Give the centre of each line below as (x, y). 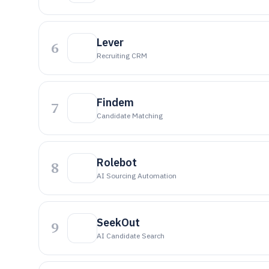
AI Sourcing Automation (137, 176)
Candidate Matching (130, 116)
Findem (115, 102)
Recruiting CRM (122, 56)
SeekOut (118, 222)
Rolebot (117, 162)
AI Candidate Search (131, 236)
